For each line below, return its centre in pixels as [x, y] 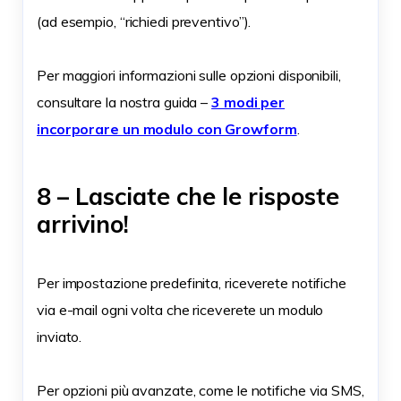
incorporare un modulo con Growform [167, 129]
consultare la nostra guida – [124, 102]
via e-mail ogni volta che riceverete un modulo [180, 310]
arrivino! [83, 224]
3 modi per [248, 102]
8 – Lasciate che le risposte [188, 196]
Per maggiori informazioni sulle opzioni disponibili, [189, 76]
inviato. [60, 337]
